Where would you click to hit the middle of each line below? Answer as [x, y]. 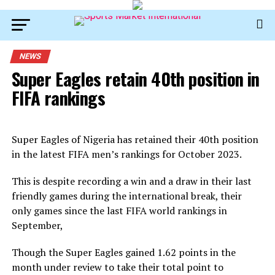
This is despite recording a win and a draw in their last [131, 181]
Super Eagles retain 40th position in [135, 79]
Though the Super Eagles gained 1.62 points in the [123, 252]
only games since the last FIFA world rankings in [119, 211]
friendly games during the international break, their [126, 196]
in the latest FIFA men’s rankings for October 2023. [126, 154]
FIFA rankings [58, 98]
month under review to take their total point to [117, 267]
